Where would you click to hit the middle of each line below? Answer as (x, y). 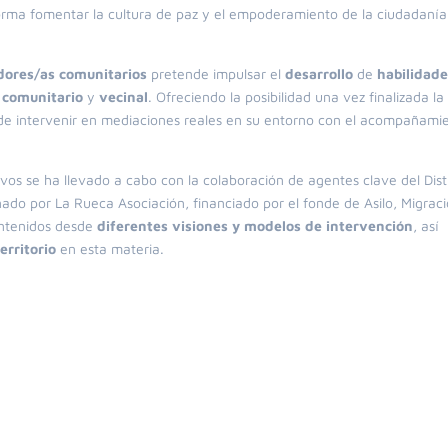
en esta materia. (110, 248)
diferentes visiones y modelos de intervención (255, 225)
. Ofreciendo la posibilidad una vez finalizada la (296, 96)
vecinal (124, 96)
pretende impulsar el (216, 73)
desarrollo (319, 73)
